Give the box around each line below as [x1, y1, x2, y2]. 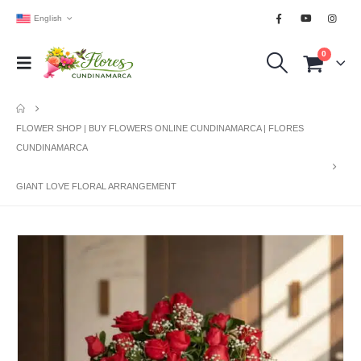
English [33, 13, 63, 23]
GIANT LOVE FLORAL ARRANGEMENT [16, 181, 176, 191]
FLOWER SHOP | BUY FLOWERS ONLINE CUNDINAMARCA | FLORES [16, 123, 304, 133]
